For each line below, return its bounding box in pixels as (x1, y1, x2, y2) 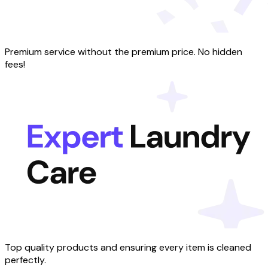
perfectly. (5, 254, 46, 267)
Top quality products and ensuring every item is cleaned (5, 241, 251, 254)
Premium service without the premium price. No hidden (5, 45, 242, 59)
